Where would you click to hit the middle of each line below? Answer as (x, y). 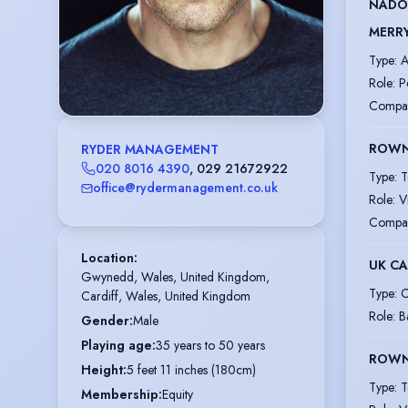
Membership (120, 395)
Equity (178, 395)
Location (107, 258)
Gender (105, 321)
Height (102, 370)
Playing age (117, 346)
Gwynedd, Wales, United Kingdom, (175, 277)
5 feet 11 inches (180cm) (191, 370)
